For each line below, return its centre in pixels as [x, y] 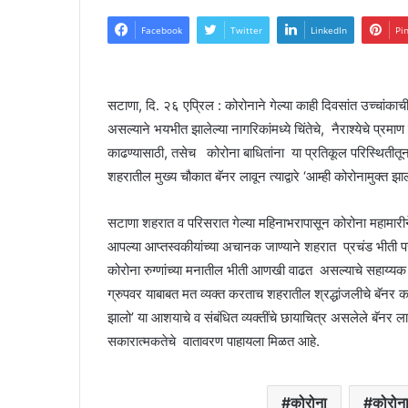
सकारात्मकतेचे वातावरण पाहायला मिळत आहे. [214, 342]
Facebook [162, 31]
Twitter [246, 31]
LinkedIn [329, 31]
